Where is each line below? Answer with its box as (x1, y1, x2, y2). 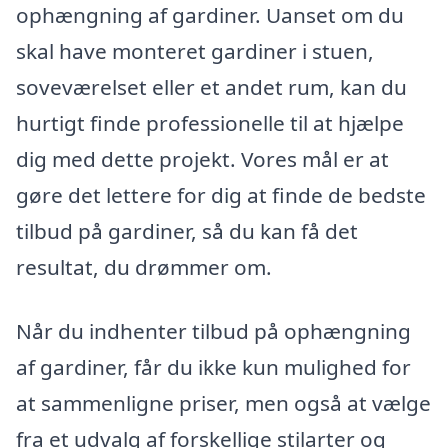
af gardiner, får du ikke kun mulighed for (16, 353, 411, 382)
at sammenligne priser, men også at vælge (16, 389, 431, 418)
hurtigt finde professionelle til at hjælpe (16, 109, 404, 138)
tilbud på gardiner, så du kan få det (16, 217, 358, 246)
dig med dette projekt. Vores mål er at (16, 145, 389, 174)
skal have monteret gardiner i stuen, (16, 37, 374, 66)
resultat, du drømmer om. (16, 253, 272, 282)
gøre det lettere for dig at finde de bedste (16, 181, 426, 210)
